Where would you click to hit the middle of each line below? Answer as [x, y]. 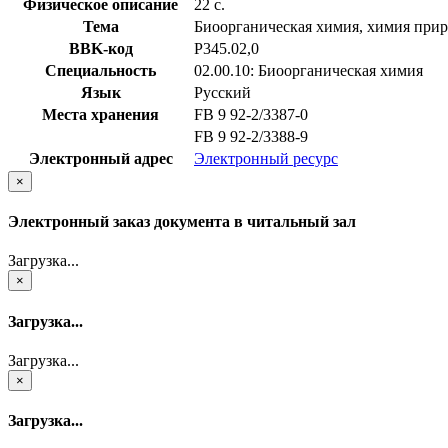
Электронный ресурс [266, 158]
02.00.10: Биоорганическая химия [308, 70]
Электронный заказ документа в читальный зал [182, 222]
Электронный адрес [100, 158]
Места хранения [100, 114]
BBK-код [100, 48]
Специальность [100, 70]
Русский [222, 92]
